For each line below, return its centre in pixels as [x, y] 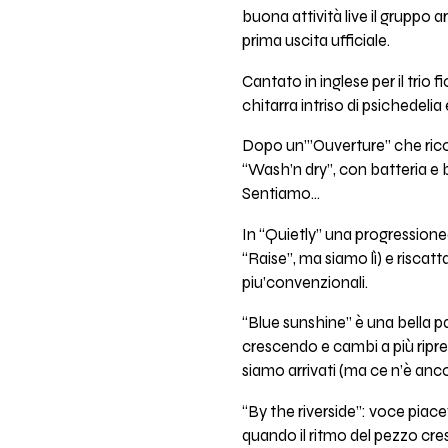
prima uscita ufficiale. [315, 41]
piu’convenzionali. [304, 282]
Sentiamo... [280, 194]
